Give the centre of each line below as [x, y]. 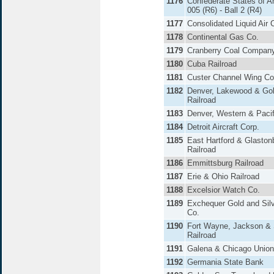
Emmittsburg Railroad [225, 163]
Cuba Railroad [212, 64]
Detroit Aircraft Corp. [223, 127]
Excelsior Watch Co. [224, 190]
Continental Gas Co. [223, 37]
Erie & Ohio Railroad [223, 176]
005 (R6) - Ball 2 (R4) [224, 10]
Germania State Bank [225, 262]
